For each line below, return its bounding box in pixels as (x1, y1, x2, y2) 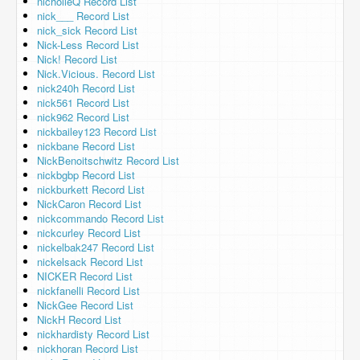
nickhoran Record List (37, 341, 138, 356)
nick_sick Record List (37, 22, 137, 38)
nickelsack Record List (37, 254, 143, 269)
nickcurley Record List (37, 225, 141, 240)
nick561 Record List (37, 95, 129, 110)
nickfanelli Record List (37, 283, 140, 298)
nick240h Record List (37, 80, 135, 96)
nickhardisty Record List (37, 326, 149, 342)
